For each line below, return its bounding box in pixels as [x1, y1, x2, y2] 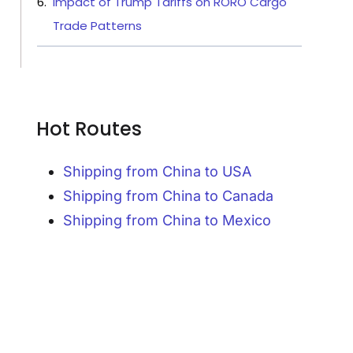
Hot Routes [36, 116, 142, 143]
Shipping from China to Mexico [63, 212, 271, 229]
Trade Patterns [53, 17, 142, 34]
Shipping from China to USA [63, 163, 251, 180]
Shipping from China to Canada [63, 188, 273, 205]
